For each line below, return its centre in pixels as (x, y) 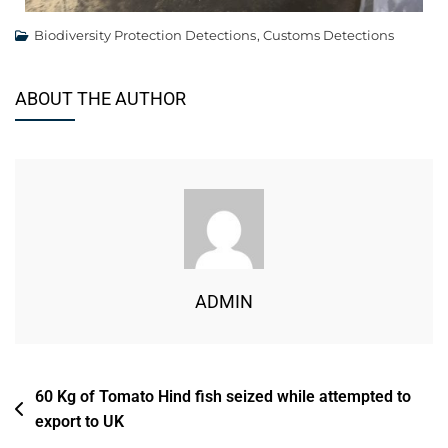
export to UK (79, 422)
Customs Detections (328, 35)
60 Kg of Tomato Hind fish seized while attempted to (223, 397)
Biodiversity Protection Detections (145, 35)
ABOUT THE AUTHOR (100, 99)
